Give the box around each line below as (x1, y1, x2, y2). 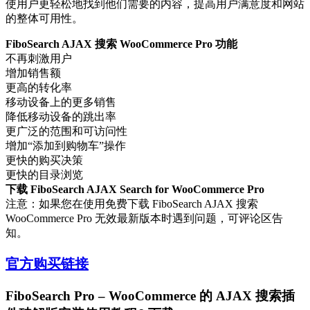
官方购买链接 (6, 256, 89, 272)
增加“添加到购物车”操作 (6, 140, 126, 152)
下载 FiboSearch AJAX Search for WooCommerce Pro (6, 183, 264, 196)
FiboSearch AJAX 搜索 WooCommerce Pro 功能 (6, 38, 237, 51)
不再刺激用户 (6, 53, 72, 65)
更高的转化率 (6, 82, 72, 94)
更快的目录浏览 (6, 169, 83, 181)
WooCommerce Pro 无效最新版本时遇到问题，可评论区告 (6, 212, 283, 225)
